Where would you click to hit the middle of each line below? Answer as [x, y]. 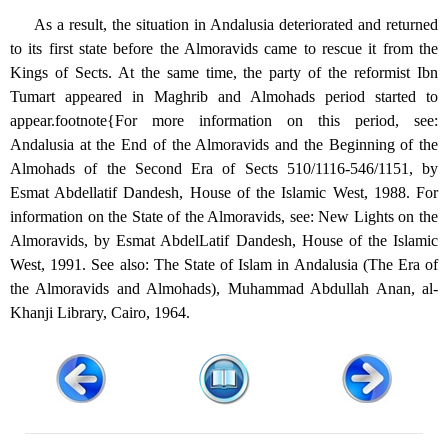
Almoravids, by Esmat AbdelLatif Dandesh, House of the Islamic [224, 241]
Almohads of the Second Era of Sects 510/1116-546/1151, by [224, 169]
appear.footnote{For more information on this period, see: [224, 121]
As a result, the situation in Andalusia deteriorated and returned [236, 25]
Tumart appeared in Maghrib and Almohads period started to [224, 97]
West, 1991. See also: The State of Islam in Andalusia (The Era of [224, 265]
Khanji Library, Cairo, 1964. [100, 313]
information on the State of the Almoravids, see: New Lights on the [224, 217]
